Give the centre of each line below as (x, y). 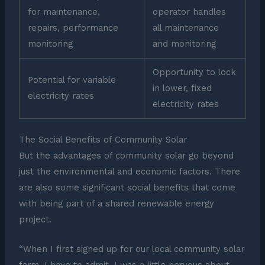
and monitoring (185, 44)
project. (35, 219)
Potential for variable (72, 80)
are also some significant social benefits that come (127, 187)
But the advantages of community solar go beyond (126, 155)
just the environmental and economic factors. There (129, 171)
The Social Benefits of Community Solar (103, 139)
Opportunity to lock (195, 72)
